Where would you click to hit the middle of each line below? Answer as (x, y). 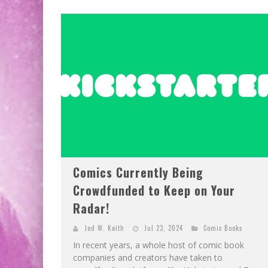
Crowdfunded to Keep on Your (154, 190)
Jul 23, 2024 (164, 228)
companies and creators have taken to (148, 257)
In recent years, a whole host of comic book (159, 245)
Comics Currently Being (138, 172)
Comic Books (223, 228)
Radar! (91, 208)
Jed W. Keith (104, 228)
